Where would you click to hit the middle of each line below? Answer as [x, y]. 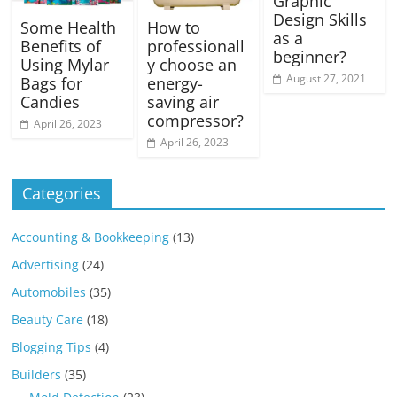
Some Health [69, 27]
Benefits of [61, 46]
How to [173, 27]
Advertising [46, 264]
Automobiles [49, 292]
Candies [51, 101]
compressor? [195, 120]
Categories [62, 193]
